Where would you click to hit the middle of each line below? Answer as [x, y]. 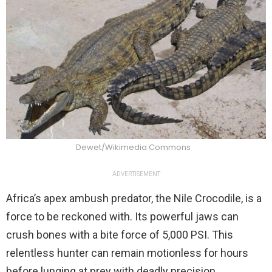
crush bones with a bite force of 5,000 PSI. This [120, 235]
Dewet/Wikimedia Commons [133, 148]
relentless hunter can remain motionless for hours [127, 253]
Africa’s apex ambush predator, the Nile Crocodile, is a [134, 199]
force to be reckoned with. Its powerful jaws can [122, 217]
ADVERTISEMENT [136, 174]
